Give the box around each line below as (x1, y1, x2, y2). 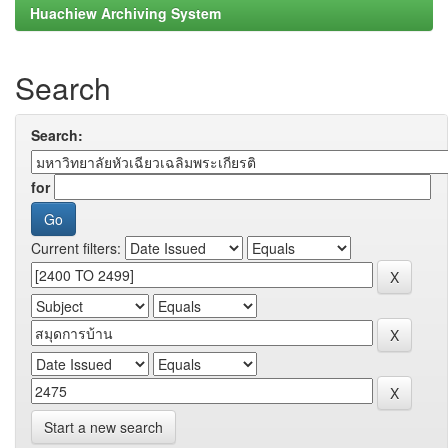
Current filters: (31, 238, 121, 258)
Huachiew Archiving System (30, 3, 221, 23)
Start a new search (44, 417, 163, 437)
